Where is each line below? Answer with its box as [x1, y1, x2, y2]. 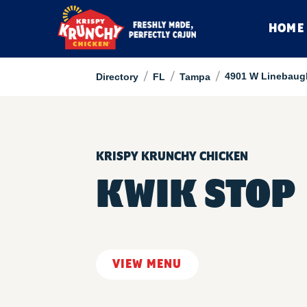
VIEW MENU [112, 258, 182, 271]
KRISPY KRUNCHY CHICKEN [95, 150, 248, 164]
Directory [95, 71, 138, 82]
